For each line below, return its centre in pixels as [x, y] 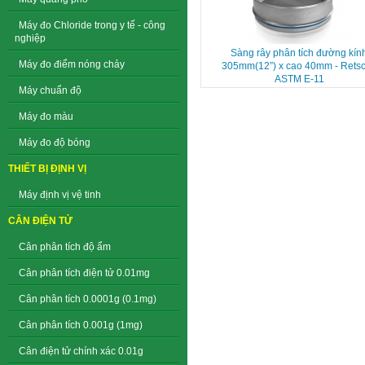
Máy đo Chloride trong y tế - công [92, 25]
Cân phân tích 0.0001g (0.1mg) [88, 299]
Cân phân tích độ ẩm [65, 247]
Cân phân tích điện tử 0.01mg [84, 273]
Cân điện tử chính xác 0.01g [81, 351]
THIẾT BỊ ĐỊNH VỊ [47, 169]
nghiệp [30, 38]
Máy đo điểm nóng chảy [72, 64]
